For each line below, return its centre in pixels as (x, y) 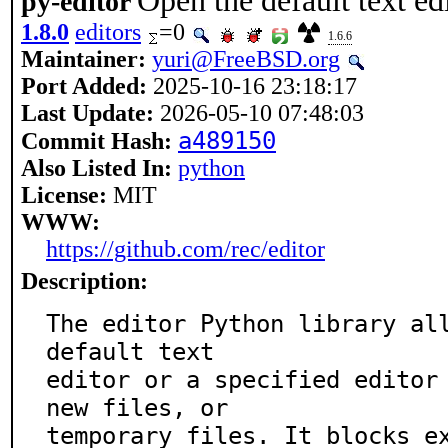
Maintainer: (83, 59)
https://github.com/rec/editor (185, 249)
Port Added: (84, 86)
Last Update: (87, 113)
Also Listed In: (96, 168)
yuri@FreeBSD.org (246, 59)
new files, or (137, 408)
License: (64, 195)
